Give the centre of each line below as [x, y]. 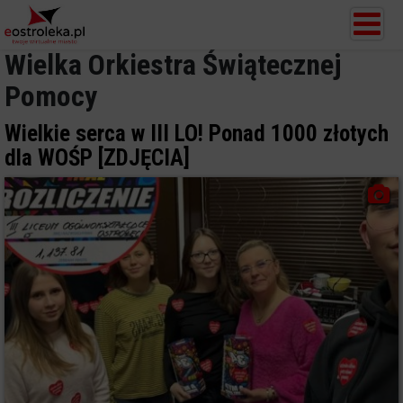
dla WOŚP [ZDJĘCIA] [97, 158]
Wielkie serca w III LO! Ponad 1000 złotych [197, 134]
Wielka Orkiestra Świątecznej [173, 65]
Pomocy [51, 96]
